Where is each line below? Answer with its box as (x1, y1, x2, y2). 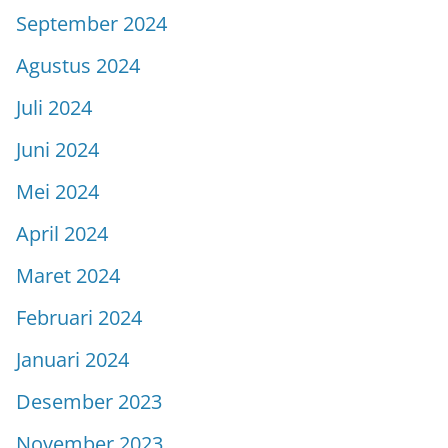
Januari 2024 (16, 345, 129, 373)
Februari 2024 (16, 303, 142, 331)
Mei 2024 (16, 177, 99, 205)
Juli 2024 (16, 93, 92, 121)
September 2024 (16, 9, 167, 37)
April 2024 (16, 219, 108, 247)
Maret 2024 (16, 261, 120, 289)
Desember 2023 (16, 387, 162, 415)
